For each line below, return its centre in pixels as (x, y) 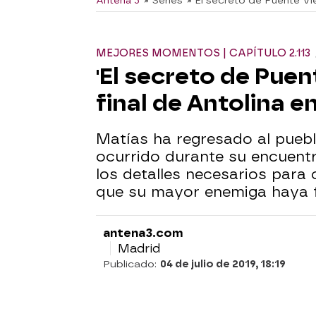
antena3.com (143, 233)
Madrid (139, 248)
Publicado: (132, 264)
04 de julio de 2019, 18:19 (223, 264)
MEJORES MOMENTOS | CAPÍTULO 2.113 (205, 53)
